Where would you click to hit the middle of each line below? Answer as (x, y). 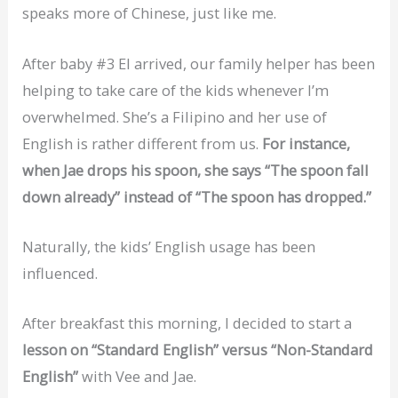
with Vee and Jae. (138, 376)
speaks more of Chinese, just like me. (150, 13)
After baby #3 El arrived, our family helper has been (199, 63)
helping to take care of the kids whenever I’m (176, 90)
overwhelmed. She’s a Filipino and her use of (175, 116)
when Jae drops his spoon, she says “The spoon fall (196, 170)
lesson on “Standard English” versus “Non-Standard (198, 350)
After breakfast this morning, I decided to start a (187, 323)
